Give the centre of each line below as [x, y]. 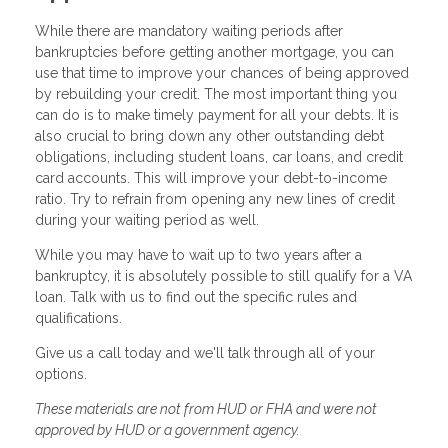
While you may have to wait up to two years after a [198, 254]
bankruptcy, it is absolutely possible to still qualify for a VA [223, 275]
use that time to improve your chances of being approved [222, 72]
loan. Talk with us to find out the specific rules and [196, 296]
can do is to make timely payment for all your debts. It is [217, 114]
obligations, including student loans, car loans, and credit [219, 156]
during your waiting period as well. [149, 219]
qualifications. [78, 317]
